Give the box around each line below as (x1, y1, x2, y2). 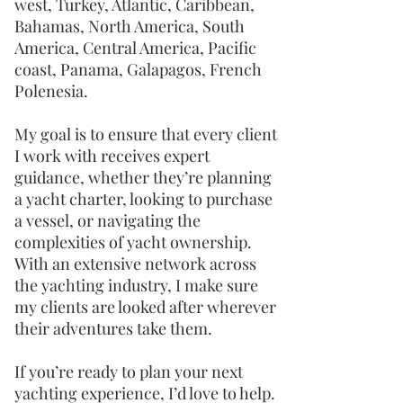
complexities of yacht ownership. (14, 231, 252, 253)
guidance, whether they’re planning (14, 166, 272, 188)
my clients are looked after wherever (14, 296, 276, 318)
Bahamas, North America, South (14, 15, 245, 37)
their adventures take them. (14, 318, 212, 339)
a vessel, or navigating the (14, 210, 201, 231)
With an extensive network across (14, 253, 256, 274)
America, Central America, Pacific (14, 37, 256, 58)
